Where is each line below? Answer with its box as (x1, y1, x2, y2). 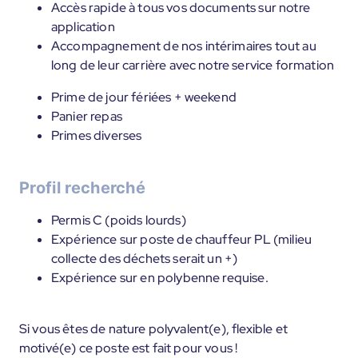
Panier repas (51, 108, 122, 125)
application (51, 18, 115, 35)
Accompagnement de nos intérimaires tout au (51, 38, 316, 54)
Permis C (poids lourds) (51, 212, 186, 229)
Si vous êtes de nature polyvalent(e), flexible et (19, 320, 288, 337)
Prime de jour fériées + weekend (51, 89, 237, 105)
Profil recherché (19, 178, 146, 197)
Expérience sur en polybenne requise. (51, 269, 268, 286)
